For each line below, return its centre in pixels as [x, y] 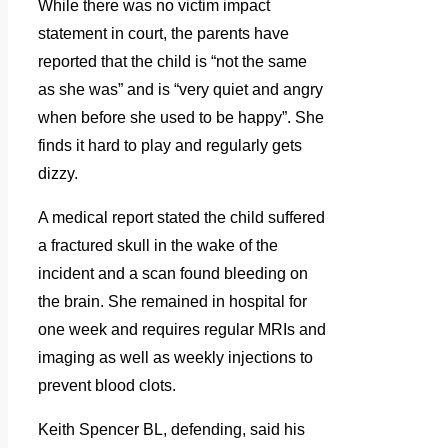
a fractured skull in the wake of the [158, 246]
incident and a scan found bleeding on [173, 274]
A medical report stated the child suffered [181, 218]
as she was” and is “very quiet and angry [180, 90]
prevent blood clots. [107, 386]
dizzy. [58, 174]
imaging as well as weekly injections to [175, 358]
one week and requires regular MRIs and [182, 330]
